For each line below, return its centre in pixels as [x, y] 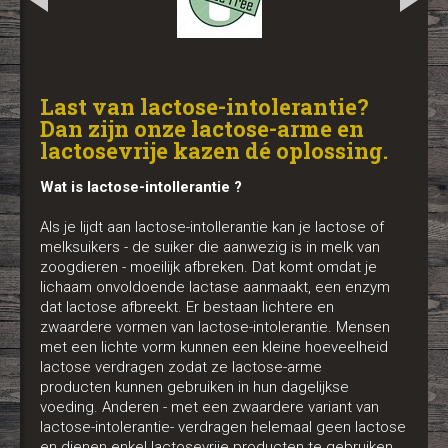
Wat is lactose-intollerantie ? [141, 186]
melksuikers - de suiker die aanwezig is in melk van [210, 246]
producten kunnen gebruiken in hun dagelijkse [194, 386]
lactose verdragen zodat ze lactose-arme [181, 366]
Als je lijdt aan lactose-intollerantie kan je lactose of [212, 226]
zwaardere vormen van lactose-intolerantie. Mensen [215, 326]
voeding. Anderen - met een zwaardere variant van [209, 406]
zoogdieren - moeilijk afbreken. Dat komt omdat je [208, 266]
